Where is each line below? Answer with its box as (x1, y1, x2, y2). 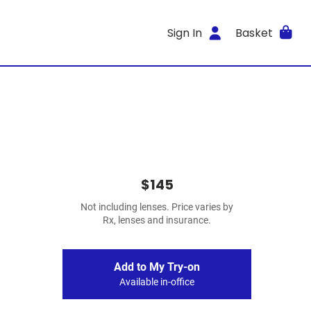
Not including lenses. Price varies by (81, 201, 233, 213)
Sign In (167, 24, 203, 41)
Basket (235, 24, 273, 41)
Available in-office (119, 276, 194, 288)
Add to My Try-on (114, 260, 200, 274)
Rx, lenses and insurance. (103, 215, 211, 226)
